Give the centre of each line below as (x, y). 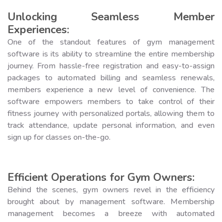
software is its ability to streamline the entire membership (111, 54)
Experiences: (38, 29)
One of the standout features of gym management (111, 42)
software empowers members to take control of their (111, 101)
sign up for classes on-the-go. (59, 137)
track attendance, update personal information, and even (111, 125)
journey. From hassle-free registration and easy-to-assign (111, 66)
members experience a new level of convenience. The (111, 89)
